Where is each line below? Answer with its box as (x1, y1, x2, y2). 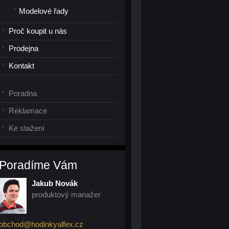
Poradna (9, 89, 37, 98)
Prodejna (9, 44, 38, 53)
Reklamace (9, 106, 47, 115)
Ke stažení (9, 124, 44, 132)
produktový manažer (32, 190, 101, 199)
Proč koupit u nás (9, 27, 67, 35)
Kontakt (9, 61, 34, 70)
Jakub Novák (32, 179, 78, 188)
